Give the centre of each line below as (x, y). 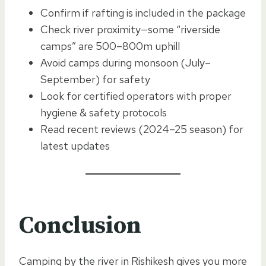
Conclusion (80, 225)
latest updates (75, 145)
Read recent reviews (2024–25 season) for (142, 129)
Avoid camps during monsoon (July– (126, 62)
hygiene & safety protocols (104, 112)
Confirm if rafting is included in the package (143, 12)
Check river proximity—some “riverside (130, 29)
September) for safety (95, 79)
